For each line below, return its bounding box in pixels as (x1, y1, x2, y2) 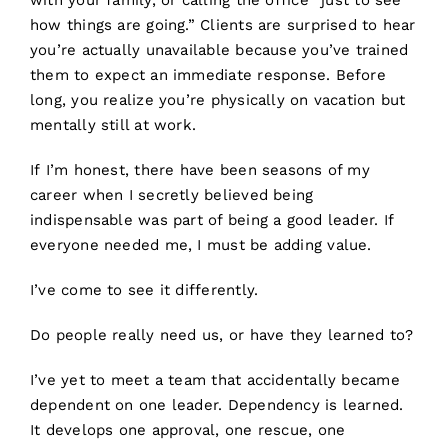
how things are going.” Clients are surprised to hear (29, 16, 416, 35)
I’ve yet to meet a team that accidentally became (29, 371, 400, 390)
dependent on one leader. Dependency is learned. (29, 396, 404, 415)
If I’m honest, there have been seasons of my (29, 161, 370, 180)
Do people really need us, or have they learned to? (29, 326, 414, 345)
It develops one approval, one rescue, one (29, 421, 346, 440)
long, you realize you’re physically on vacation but (29, 91, 406, 110)
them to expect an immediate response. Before (29, 66, 386, 85)
